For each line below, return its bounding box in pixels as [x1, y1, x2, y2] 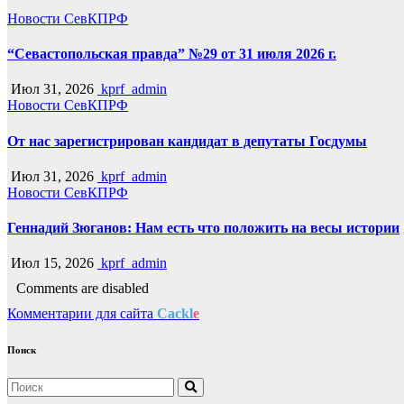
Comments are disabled [16, 280, 149, 297]
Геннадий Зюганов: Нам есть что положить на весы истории [7, 220, 399, 236]
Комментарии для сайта [7, 306, 157, 322]
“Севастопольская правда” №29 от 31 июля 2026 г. [7, 45, 336, 61]
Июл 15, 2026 [7, 255, 94, 271]
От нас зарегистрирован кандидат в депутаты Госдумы [7, 133, 367, 149]
